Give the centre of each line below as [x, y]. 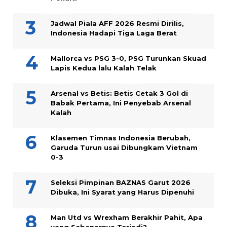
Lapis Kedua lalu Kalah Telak [104, 68]
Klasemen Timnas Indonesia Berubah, [121, 138]
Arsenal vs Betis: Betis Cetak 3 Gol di [119, 93]
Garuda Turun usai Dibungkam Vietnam [124, 148]
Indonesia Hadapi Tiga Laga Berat [114, 33]
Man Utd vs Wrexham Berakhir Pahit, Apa [127, 218]
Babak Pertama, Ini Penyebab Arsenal [121, 103]
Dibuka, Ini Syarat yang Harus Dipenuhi [124, 192]
